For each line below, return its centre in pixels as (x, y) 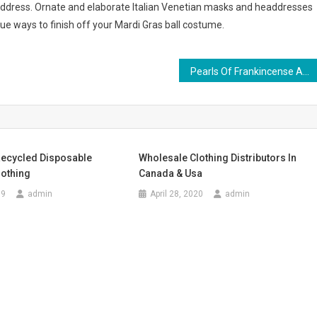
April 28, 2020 (177, 194)
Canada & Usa (171, 173)
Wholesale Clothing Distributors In (218, 158)
